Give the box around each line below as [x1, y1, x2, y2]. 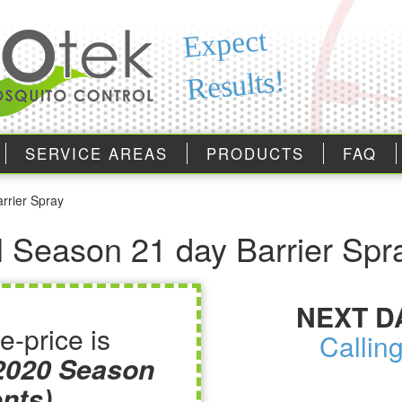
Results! [185, 64, 286, 107]
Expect [180, 23, 268, 65]
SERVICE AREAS [25, 143, 168, 164]
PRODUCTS [206, 143, 304, 164]
